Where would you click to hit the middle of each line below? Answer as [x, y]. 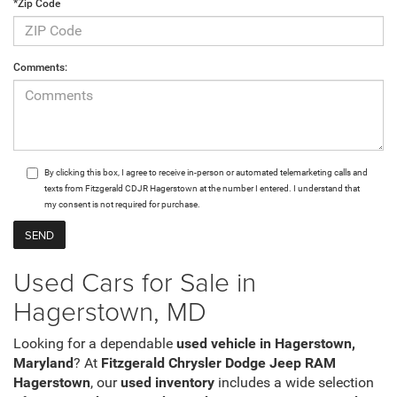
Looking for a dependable [95, 343]
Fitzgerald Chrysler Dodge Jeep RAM [218, 363]
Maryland [43, 363]
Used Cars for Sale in [135, 281]
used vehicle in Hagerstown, [266, 343]
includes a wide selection [294, 382]
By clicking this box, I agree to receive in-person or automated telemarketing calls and [206, 172]
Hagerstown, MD [110, 310]
